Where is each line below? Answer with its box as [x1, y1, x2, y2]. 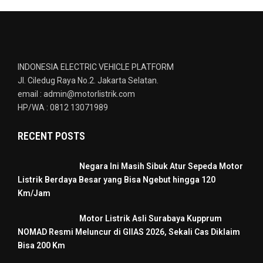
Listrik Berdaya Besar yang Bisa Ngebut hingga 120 [18, 175, 215, 184]
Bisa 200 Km [18, 241, 65, 250]
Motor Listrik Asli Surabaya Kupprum [79, 214, 222, 223]
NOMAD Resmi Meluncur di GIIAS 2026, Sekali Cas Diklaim [18, 227, 240, 237]
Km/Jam [18, 188, 50, 198]
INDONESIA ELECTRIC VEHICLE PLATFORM [18, 62, 174, 72]
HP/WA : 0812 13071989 [18, 103, 108, 112]
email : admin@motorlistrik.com [18, 89, 135, 99]
